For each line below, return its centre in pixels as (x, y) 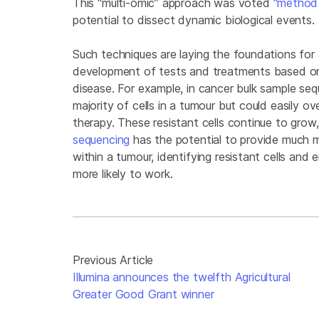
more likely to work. (123, 174)
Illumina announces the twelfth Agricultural (182, 277)
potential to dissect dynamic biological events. (194, 20)
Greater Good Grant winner (143, 294)
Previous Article (113, 260)
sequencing (101, 140)
